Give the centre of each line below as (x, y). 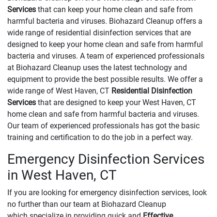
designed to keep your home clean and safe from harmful (105, 45)
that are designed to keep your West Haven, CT (116, 103)
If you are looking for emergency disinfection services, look (107, 193)
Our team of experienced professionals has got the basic (103, 126)
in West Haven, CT (62, 175)
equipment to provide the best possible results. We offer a (105, 79)
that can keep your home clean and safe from (114, 10)
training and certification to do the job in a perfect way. (100, 138)
